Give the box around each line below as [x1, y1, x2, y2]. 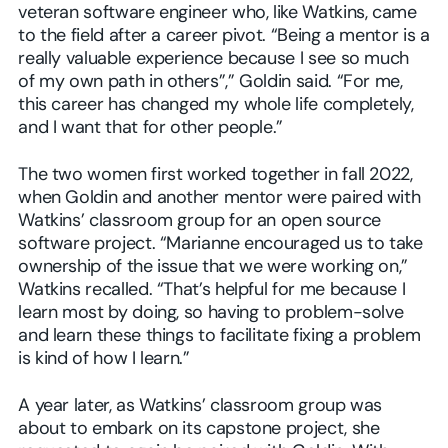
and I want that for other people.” [18, 119, 284, 139]
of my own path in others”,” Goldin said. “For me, [18, 73, 403, 93]
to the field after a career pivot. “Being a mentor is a [18, 27, 430, 47]
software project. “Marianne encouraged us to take [18, 235, 423, 255]
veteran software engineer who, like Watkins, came [18, 4, 417, 24]
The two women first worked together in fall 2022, [18, 166, 413, 186]
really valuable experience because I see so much [18, 50, 410, 70]
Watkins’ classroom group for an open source [18, 212, 381, 232]
